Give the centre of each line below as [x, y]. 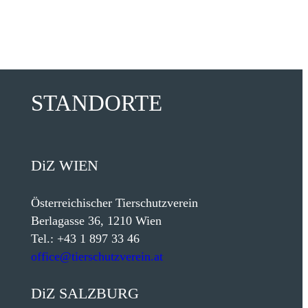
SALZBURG [99, 294]
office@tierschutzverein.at [97, 257]
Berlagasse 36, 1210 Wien [96, 221]
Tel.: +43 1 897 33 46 [85, 239]
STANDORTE [96, 103]
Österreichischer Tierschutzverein [114, 203]
